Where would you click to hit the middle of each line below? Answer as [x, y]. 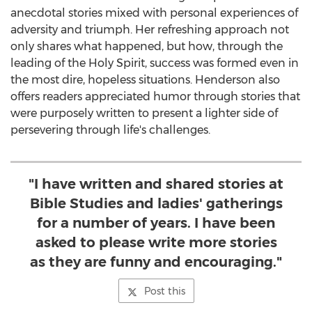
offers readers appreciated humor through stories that [155, 96]
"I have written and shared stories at [156, 184]
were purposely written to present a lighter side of [144, 113]
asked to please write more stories [156, 242]
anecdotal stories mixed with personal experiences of [154, 13]
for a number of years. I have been [156, 223]
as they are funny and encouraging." [156, 262]
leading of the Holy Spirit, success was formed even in [155, 63]
